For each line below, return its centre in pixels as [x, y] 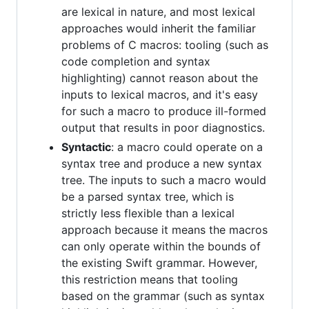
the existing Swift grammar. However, [159, 262]
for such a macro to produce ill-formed [164, 111]
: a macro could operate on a [187, 147]
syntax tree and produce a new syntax [162, 163]
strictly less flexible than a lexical [148, 213]
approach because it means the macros [165, 229]
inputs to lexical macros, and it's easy [160, 94]
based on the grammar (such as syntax [163, 296]
